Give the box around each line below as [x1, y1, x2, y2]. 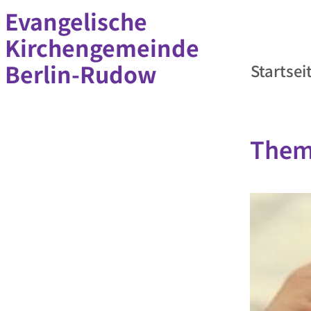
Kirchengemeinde [5, 31, 199, 63]
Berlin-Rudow [5, 58, 157, 90]
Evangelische [5, 5, 147, 37]
